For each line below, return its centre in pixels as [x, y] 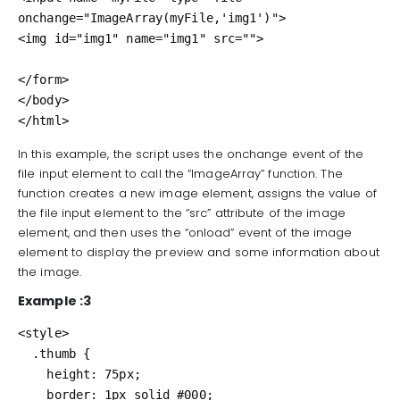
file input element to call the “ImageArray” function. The [180, 173]
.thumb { [25, 353]
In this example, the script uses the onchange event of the [191, 154]
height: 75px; [33, 374]
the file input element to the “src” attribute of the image [182, 212]
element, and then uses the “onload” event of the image [185, 232]
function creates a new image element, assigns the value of [197, 193]
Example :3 [54, 300]
